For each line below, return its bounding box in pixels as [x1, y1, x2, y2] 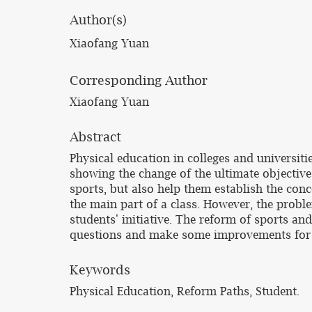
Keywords [70, 263, 130, 277]
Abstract [70, 130, 121, 144]
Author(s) [70, 13, 127, 27]
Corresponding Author [70, 73, 208, 88]
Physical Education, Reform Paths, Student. [70, 285, 299, 297]
